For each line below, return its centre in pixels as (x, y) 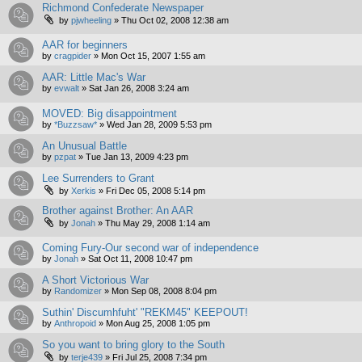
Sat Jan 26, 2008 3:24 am (139, 88)
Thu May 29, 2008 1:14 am (158, 223)
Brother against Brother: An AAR (118, 211)
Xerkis (84, 191)
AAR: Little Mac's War (94, 77)
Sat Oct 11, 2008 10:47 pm (140, 258)
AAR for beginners (85, 44)
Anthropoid (75, 323)
